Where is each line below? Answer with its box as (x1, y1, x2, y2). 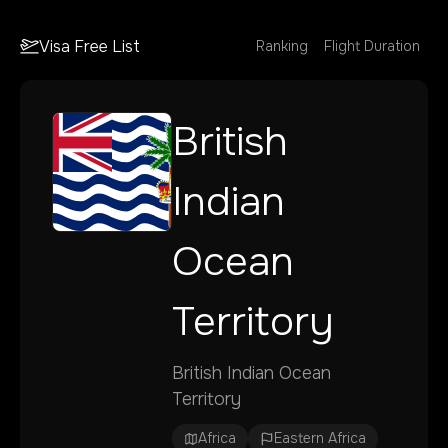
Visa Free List (39, 35, 141, 57)
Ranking (256, 37, 308, 55)
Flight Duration (324, 37, 420, 55)
